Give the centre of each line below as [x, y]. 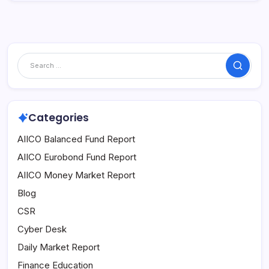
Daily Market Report [59, 247]
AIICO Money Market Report [76, 175]
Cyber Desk [42, 229]
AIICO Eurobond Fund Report [77, 157]
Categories [58, 118]
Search [249, 69]
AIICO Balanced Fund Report [76, 139]
